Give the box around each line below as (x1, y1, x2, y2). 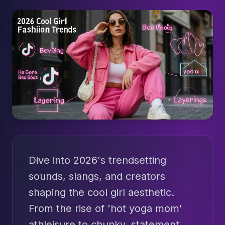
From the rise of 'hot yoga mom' (29, 202, 182, 215)
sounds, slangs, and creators (29, 170, 165, 183)
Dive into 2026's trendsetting (29, 154, 166, 167)
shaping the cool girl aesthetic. (29, 186, 174, 199)
